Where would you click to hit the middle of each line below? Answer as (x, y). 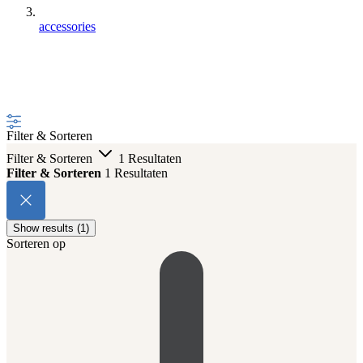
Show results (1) (51, 228)
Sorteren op (36, 243)
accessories (67, 27)
